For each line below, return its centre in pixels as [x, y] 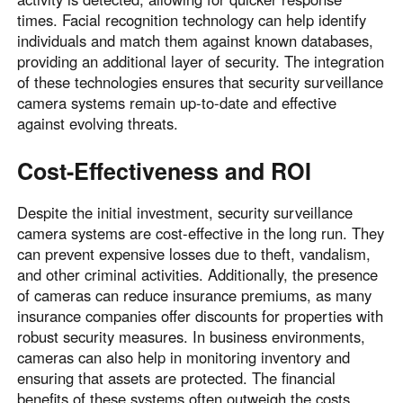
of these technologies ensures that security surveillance [201, 82]
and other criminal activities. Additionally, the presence [198, 275]
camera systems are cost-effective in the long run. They [201, 233]
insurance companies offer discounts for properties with [201, 316]
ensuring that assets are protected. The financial [177, 378]
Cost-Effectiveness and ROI [165, 171]
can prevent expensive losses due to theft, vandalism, [194, 254]
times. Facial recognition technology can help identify [192, 20]
